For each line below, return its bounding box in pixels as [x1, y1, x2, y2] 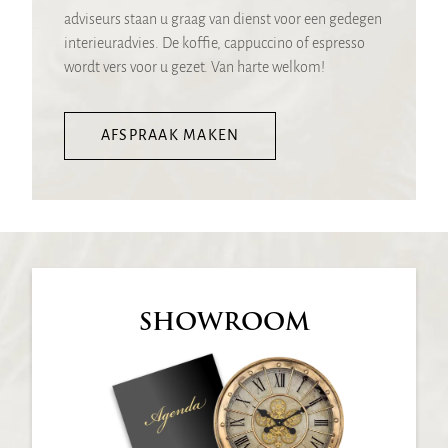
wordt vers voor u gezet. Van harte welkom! [64, 60, 325, 77]
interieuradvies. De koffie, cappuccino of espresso [64, 36, 365, 53]
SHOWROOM [138, 303, 310, 341]
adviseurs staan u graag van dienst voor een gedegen [64, 12, 382, 29]
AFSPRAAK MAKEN [101, 128, 240, 145]
